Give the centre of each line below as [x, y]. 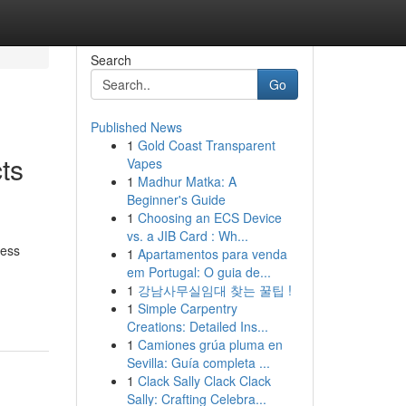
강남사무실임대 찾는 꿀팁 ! [214, 290]
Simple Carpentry [187, 308]
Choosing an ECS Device [209, 217]
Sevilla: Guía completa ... [198, 362]
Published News [136, 127]
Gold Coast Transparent [206, 145]
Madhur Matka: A [187, 181]
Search [111, 60]
